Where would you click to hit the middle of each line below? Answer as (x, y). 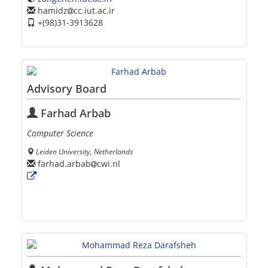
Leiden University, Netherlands (84, 151)
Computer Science (60, 133)
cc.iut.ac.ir (94, 10)
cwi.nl (109, 164)
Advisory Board (67, 88)
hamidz (51, 10)
